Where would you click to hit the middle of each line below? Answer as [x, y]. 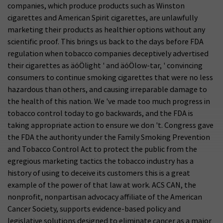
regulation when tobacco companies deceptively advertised [108, 54]
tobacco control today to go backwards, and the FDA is [100, 113]
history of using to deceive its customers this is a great [99, 173]
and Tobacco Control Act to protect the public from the [102, 149]
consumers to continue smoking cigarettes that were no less [110, 77]
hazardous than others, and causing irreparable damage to [107, 89]
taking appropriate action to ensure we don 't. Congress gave [111, 125]
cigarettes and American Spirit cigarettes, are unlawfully [103, 18]
